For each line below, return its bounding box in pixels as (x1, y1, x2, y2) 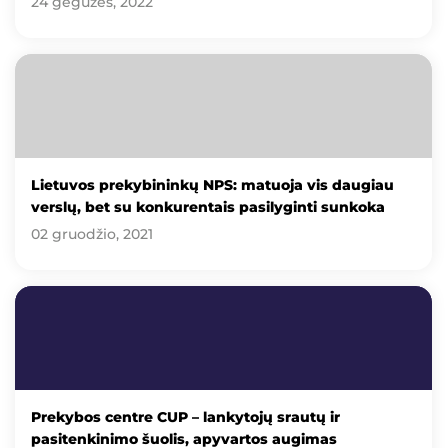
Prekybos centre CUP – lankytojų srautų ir (31, 408, 340, 426)
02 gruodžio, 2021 (31, 224, 153, 243)
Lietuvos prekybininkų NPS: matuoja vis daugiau (31, 175, 394, 194)
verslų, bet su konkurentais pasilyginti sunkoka (31, 197, 385, 216)
